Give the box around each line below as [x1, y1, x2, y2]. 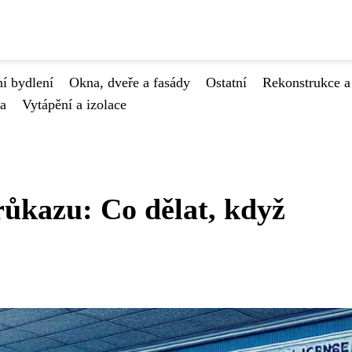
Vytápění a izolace [22, 97, 126, 112]
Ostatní [206, 75, 247, 90]
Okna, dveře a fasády [69, 75, 190, 90]
